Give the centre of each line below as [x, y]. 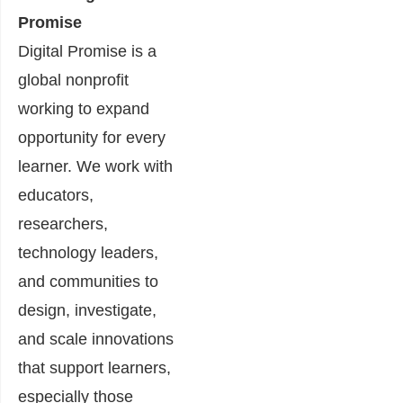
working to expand [84, 109]
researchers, [63, 224]
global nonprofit [73, 81]
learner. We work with [95, 167]
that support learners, [94, 368]
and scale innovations [96, 340]
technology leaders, [88, 253]
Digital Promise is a [87, 52]
